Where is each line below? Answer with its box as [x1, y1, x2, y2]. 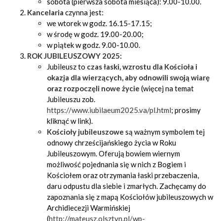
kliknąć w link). [47, 116, 93, 125]
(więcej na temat [140, 84, 194, 93]
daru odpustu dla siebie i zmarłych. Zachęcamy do [47, 182, 206, 190]
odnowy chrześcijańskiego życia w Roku [47, 138, 176, 147]
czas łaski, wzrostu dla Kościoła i [87, 62, 197, 71]
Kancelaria [27, 8, 64, 17]
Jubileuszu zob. [47, 95, 95, 104]
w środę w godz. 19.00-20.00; [47, 30, 144, 38]
